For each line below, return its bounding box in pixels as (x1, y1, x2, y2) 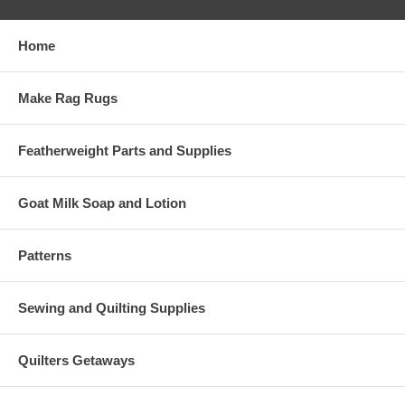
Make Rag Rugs (18, 89, 118, 106)
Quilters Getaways (18, 352, 135, 368)
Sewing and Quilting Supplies (18, 299, 205, 316)
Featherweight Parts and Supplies (18, 142, 231, 158)
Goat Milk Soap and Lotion (18, 194, 186, 211)
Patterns (18, 247, 71, 263)
